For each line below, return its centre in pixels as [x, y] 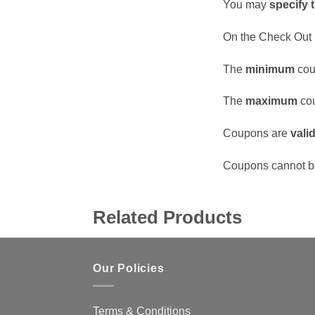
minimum [270, 69]
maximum [271, 101]
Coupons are [257, 134]
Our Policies [129, 269]
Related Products [167, 217]
